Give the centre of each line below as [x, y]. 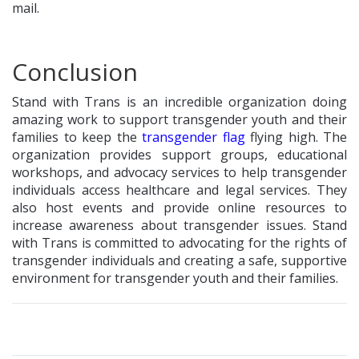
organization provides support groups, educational [179, 155]
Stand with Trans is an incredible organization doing [179, 102]
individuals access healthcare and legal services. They [179, 190]
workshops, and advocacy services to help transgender [179, 173]
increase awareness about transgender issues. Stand [179, 226]
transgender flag [194, 137]
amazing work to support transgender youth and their [179, 120]
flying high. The [296, 137]
